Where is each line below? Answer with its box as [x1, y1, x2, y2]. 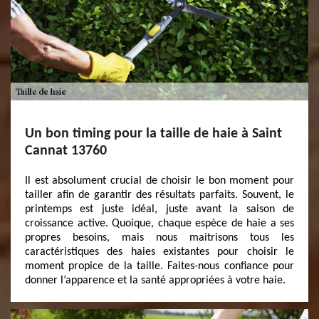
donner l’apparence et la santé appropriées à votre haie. [25, 275, 286, 286]
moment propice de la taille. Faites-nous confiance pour [25, 261, 294, 272]
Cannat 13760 [25, 144, 107, 158]
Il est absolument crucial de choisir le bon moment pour [25, 175, 294, 187]
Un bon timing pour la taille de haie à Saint [25, 127, 282, 141]
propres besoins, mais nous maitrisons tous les [25, 232, 294, 244]
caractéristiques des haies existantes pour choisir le [25, 246, 294, 258]
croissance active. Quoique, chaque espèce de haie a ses [25, 218, 294, 229]
